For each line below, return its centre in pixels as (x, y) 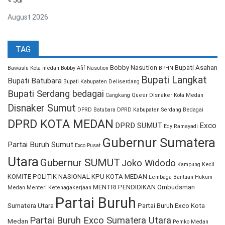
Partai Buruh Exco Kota (171, 206)
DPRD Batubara (96, 110)
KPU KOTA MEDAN (119, 177)
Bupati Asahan (196, 68)
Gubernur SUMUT (80, 163)
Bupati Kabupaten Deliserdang (101, 82)
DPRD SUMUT (139, 126)
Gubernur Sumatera (159, 143)
